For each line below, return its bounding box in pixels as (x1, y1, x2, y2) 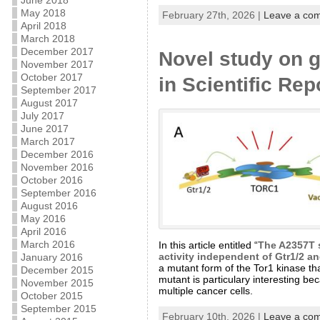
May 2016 (20, 213, 66, 224)
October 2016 (20, 174, 83, 186)
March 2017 (20, 136, 75, 147)
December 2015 (20, 264, 94, 276)
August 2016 (20, 200, 78, 211)
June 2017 (20, 123, 69, 134)
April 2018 (20, 20, 66, 31)
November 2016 (20, 161, 94, 173)
